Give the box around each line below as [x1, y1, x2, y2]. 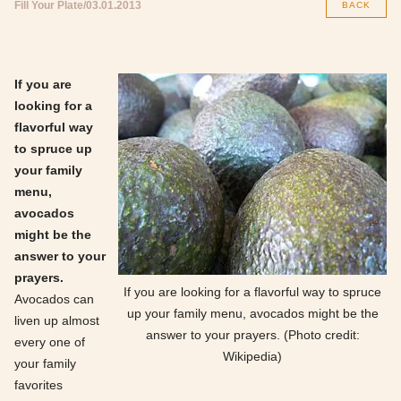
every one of [14, 335, 85, 349]
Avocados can [14, 292, 94, 306]
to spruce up [14, 141, 92, 156]
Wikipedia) [223, 349, 282, 363]
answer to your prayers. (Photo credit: [145, 328, 360, 342]
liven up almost [14, 313, 99, 328]
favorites [14, 378, 63, 392]
